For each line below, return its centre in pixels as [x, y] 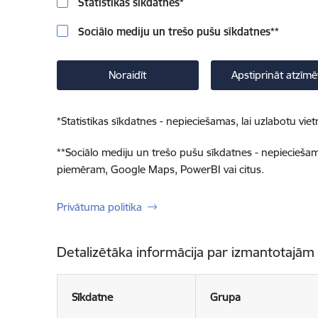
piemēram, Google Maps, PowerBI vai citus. [160, 169]
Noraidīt [127, 75]
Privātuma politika [99, 207]
